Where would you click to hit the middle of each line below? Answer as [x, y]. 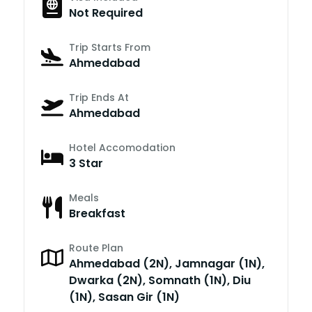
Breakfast [97, 213]
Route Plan [96, 248]
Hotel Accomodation [122, 147]
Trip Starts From [110, 47]
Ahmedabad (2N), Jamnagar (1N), [167, 263]
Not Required [106, 13]
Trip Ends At [99, 97]
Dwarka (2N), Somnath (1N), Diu [160, 280]
